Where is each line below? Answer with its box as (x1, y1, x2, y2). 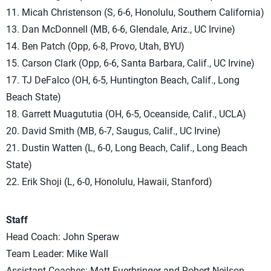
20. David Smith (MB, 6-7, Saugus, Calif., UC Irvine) (6, 125, 221, 137)
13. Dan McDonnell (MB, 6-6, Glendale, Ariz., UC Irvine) (6, 24, 235, 35)
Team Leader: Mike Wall (6, 248, 108, 260)
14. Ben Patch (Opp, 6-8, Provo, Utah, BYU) (6, 41, 184, 52)
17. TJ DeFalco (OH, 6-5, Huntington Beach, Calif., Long (6, 74, 240, 86)
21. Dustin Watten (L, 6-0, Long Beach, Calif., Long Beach (6, 142, 247, 154)
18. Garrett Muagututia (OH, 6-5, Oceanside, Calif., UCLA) (6, 108, 246, 120)
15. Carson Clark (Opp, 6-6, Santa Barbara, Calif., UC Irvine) (6, 57, 255, 69)
